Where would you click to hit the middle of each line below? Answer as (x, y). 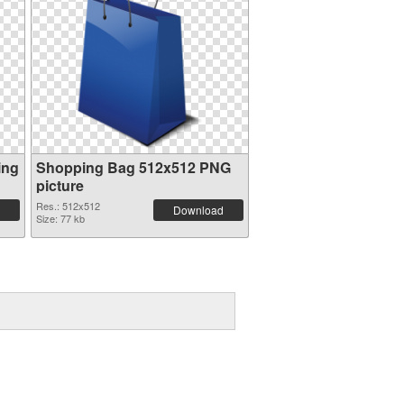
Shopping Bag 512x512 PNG (133, 167)
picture (60, 185)
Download (198, 210)
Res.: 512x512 (68, 206)
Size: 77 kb (60, 218)
